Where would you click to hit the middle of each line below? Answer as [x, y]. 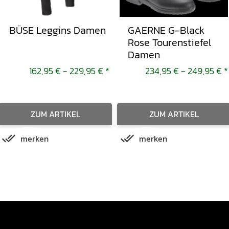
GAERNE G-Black [166, 30]
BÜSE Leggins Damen [58, 30]
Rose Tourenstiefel [169, 42]
